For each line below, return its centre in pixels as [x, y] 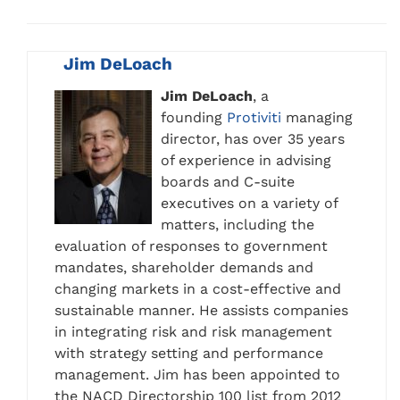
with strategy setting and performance [189, 354]
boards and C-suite [228, 182]
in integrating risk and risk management [193, 332]
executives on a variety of [249, 204]
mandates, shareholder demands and [184, 268]
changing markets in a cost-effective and [198, 289]
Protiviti [254, 118]
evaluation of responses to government [191, 246]
